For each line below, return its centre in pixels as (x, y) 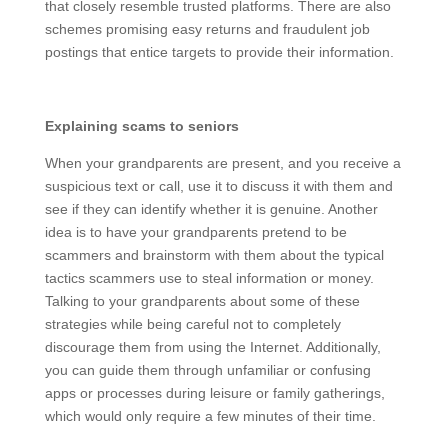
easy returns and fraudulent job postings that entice (212, 52)
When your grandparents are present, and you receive (218, 186)
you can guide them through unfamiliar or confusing (212, 393)
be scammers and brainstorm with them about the (208, 278)
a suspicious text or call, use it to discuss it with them (216, 209)
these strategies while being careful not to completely (218, 347)
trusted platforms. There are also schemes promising (216, 29)
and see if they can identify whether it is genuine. (201, 232)
